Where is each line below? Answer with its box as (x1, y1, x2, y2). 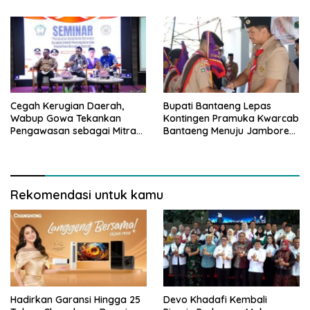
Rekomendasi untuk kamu (10, 187, 163, 203)
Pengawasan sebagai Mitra (10, 125, 136, 138)
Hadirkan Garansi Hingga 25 (10, 293, 140, 307)
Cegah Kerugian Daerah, (10, 100, 124, 113)
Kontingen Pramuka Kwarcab (163, 112, 299, 125)
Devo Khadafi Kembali (163, 293, 267, 307)
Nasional (163, 137, 203, 150)
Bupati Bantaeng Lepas (163, 100, 271, 113)
